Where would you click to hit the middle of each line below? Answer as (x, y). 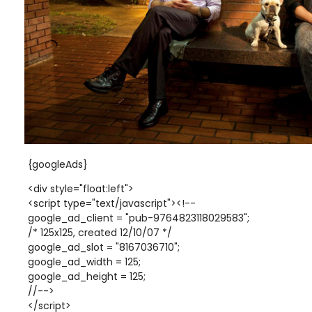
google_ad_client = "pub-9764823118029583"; (139, 218)
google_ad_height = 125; (87, 276)
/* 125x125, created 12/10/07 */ (100, 232)
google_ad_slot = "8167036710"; (104, 247)
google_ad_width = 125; (84, 262)
